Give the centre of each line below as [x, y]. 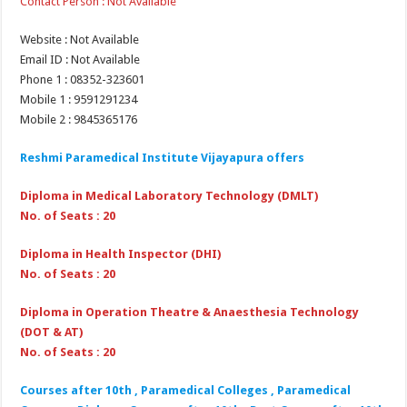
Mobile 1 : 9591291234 [79, 99]
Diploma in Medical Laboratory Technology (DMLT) [169, 195]
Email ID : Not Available [80, 59]
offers [286, 157]
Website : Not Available [80, 39]
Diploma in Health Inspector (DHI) [121, 253]
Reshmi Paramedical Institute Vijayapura [142, 157]
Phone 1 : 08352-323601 [83, 79]
